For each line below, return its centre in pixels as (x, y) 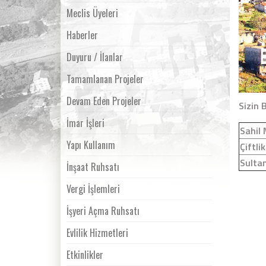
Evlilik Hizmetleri (97, 233)
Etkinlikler (85, 255)
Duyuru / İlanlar (95, 57)
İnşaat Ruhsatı (93, 167)
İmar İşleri (85, 123)
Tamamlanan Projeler (105, 79)
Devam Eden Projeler (104, 101)
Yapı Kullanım (91, 145)
